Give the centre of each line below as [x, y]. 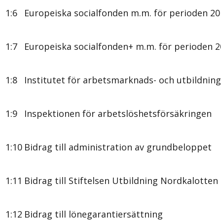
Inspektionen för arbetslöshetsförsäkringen [118, 113]
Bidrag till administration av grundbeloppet [118, 147]
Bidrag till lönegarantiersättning [93, 214]
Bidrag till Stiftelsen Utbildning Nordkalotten [121, 180]
